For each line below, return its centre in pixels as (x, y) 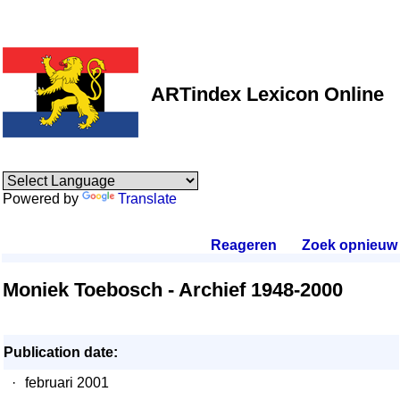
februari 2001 (67, 383)
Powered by (42, 199)
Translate (147, 199)
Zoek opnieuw (349, 245)
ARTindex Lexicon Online (267, 94)
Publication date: (61, 352)
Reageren (244, 245)
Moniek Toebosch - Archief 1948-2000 (173, 290)
